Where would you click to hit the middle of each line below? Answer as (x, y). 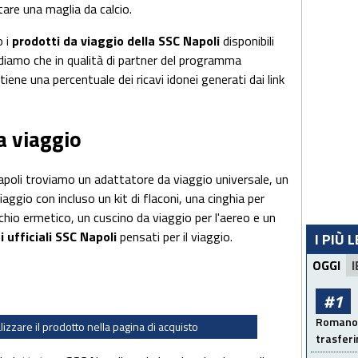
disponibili (249, 41)
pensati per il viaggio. (176, 237)
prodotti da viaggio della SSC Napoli (117, 41)
